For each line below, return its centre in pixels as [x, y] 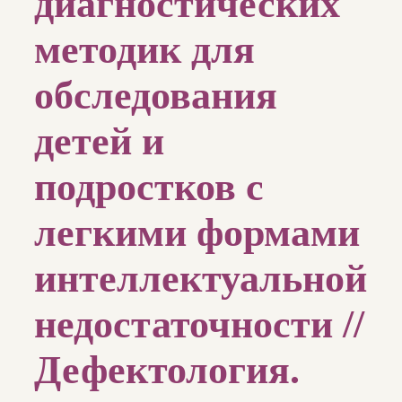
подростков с [149, 188]
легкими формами [197, 233]
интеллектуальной [201, 279]
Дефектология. [167, 371]
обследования [156, 96]
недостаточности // [199, 325]
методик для [144, 50]
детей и [99, 142]
